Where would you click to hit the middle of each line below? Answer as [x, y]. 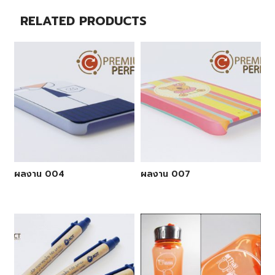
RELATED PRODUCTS [83, 21]
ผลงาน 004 [39, 174]
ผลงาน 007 [165, 174]
